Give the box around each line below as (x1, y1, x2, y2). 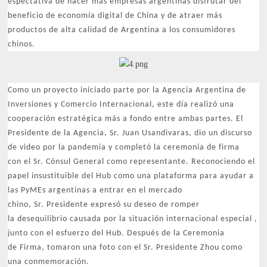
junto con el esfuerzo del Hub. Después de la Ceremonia (8, 229, 225, 238)
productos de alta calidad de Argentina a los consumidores (8, 26, 236, 35)
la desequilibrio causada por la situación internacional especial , (8, 215, 258, 223)
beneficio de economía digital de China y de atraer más (8, 11, 223, 20)
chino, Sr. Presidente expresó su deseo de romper (8, 200, 200, 209)
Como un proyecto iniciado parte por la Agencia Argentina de (8, 86, 247, 95)
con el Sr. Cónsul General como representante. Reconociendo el (8, 157, 256, 166)
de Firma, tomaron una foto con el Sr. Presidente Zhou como (8, 243, 243, 252)
